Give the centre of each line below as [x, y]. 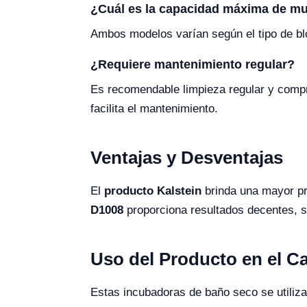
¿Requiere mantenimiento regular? [193, 65]
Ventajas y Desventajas [187, 158]
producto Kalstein [153, 191]
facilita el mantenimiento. [154, 109]
